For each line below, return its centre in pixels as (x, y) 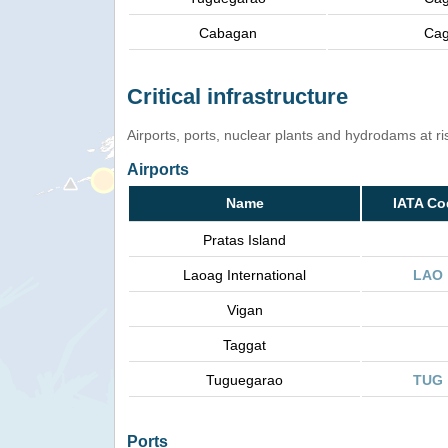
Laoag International (244, 275)
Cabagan (227, 33)
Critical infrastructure (237, 97)
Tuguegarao (244, 380)
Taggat (244, 345)
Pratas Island (244, 240)
